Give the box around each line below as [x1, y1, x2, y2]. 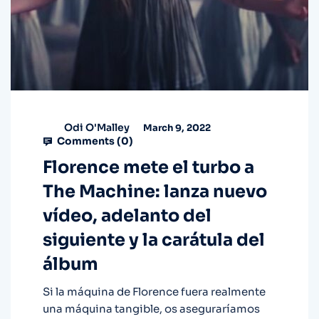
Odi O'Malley [64, 120, 130, 134]
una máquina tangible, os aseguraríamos [43, 302, 260, 316]
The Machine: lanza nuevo [43, 181, 267, 203]
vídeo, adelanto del [43, 205, 211, 227]
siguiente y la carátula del [43, 229, 265, 251]
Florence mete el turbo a [43, 157, 254, 179]
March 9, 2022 [141, 121, 211, 134]
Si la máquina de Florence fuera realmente [43, 285, 266, 299]
